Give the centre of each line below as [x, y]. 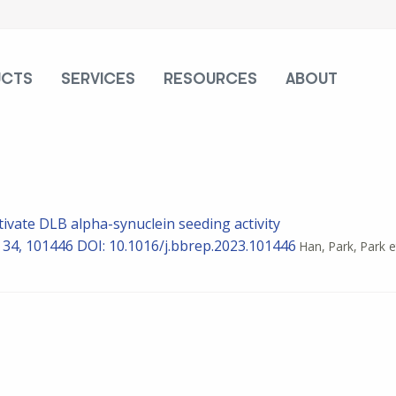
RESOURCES [210, 79]
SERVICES [98, 79]
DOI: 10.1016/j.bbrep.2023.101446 [187, 246]
